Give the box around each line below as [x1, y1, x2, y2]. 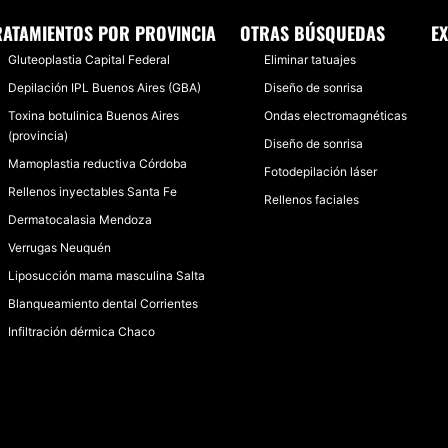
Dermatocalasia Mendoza [8, 212, 152, 227]
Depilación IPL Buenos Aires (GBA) [8, 80, 201, 95]
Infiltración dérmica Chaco [8, 324, 155, 339]
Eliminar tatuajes [264, 52, 356, 67]
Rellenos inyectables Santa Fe [8, 184, 177, 199]
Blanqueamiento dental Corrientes [8, 296, 198, 311]
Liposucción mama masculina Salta [8, 268, 205, 283]
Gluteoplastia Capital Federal [8, 52, 170, 67]
